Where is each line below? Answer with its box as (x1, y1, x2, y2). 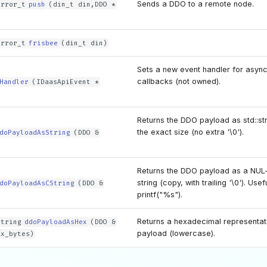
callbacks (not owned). (137, 77, 221, 86)
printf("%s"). (137, 190, 182, 199)
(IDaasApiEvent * (32, 77, 99, 86)
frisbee (29, 39, 58, 48)
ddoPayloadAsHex (24, 218, 88, 226)
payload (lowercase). (137, 229, 215, 238)
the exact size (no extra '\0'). (137, 128, 244, 136)
